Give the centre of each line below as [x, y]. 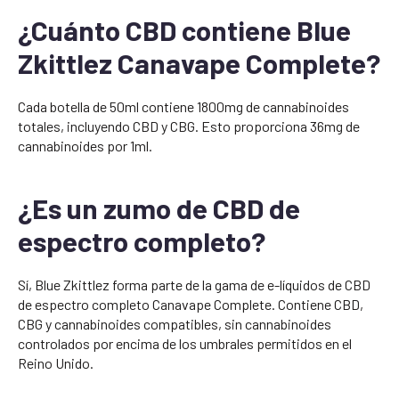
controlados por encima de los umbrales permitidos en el [185, 344]
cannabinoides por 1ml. [85, 146]
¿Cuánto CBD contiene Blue [184, 30]
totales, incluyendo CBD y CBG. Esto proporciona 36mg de [189, 126]
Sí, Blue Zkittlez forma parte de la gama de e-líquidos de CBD [194, 285]
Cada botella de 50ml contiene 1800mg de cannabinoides [183, 107]
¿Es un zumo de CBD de [159, 208]
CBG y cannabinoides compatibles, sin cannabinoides [175, 324]
